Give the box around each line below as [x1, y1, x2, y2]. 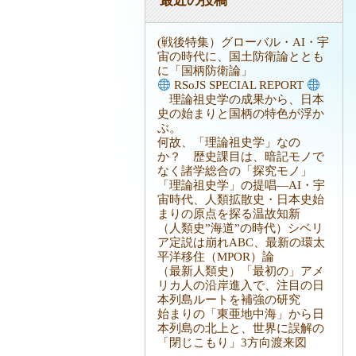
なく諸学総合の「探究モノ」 [157, 164, 312, 178]
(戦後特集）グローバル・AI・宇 [157, 36, 329, 49]
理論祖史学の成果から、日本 [157, 93, 324, 106]
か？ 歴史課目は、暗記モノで [157, 150, 324, 164]
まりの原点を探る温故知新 [157, 207, 300, 221]
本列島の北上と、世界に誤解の [157, 322, 324, 335]
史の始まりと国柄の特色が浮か [157, 107, 324, 121]
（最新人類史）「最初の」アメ [157, 265, 324, 278]
